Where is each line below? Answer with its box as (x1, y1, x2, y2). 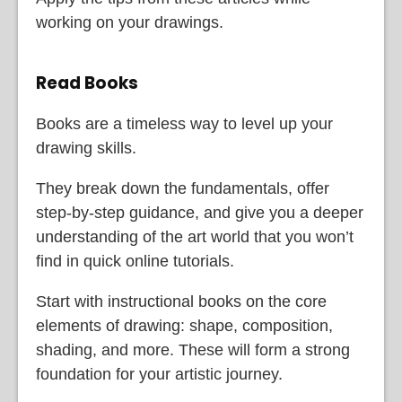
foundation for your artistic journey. (36, 365, 283, 384)
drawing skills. (36, 139, 136, 158)
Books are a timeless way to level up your (36, 115, 333, 134)
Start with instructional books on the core (36, 293, 327, 311)
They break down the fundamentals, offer (36, 179, 329, 198)
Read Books (36, 70, 138, 95)
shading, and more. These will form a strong (36, 341, 350, 360)
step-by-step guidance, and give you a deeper (36, 204, 363, 223)
